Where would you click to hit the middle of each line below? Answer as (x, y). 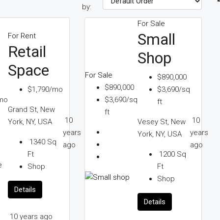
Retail (27, 52)
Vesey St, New (161, 122)
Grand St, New (31, 110)
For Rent (22, 36)
